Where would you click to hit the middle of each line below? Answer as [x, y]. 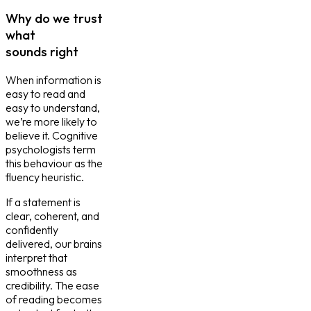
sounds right [42, 51]
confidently [32, 229]
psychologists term [51, 149]
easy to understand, [53, 107]
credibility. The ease [52, 285]
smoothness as [41, 271]
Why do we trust [54, 18]
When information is [53, 79]
